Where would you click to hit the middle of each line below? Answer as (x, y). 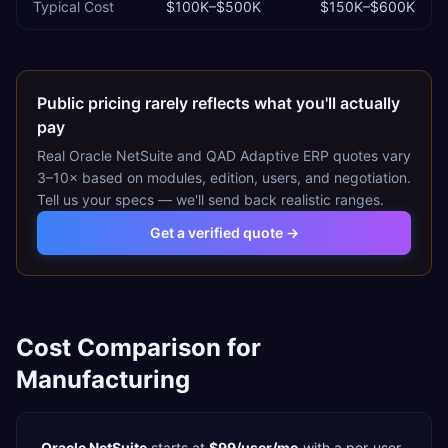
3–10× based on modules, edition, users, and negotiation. (224, 177)
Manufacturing (103, 379)
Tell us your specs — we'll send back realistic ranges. (210, 199)
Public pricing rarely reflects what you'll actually (218, 103)
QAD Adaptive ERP (267, 155)
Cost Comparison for (138, 347)
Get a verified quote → (224, 232)
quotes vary (370, 155)
